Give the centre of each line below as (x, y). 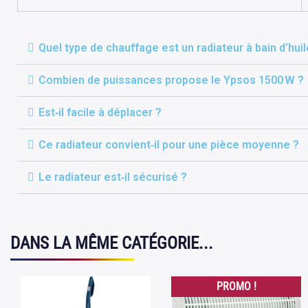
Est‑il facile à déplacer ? (100, 112)
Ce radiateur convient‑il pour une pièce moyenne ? (169, 145)
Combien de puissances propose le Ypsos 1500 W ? (171, 80)
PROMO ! (236, 286)
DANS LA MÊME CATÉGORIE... (112, 243)
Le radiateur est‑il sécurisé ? (113, 177)
